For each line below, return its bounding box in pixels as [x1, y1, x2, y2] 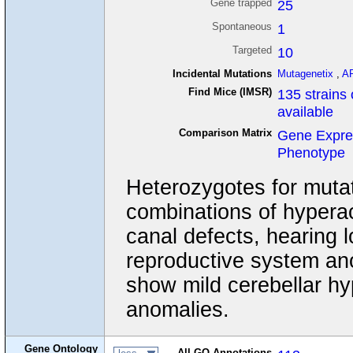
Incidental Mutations [172, 67, 272, 80]
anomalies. [125, 298, 229, 322]
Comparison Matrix [178, 126, 272, 139]
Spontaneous [211, 20, 272, 32]
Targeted [232, 43, 272, 56]
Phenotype [277, 143, 346, 161]
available [277, 102, 334, 120]
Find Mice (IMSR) [188, 85, 272, 98]
